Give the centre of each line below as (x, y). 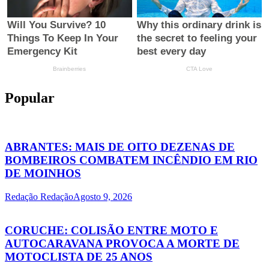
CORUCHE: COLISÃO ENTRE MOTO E (111, 231)
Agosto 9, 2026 (103, 196)
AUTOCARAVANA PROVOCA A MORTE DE (122, 244)
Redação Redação (39, 196)
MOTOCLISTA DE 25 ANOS (79, 257)
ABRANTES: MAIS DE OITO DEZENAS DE (120, 147)
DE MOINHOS (43, 173)
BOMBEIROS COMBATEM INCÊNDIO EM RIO (131, 160)
